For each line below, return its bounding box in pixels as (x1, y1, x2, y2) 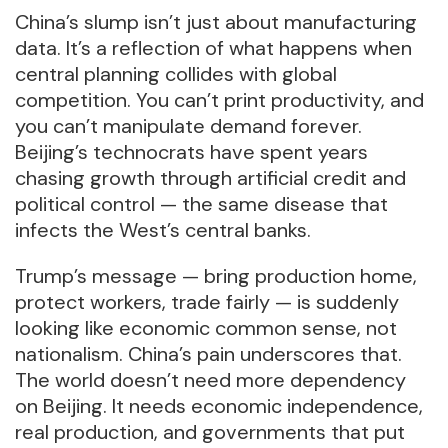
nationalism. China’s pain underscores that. (15, 341, 402, 368)
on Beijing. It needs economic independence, (15, 393, 423, 420)
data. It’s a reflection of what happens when (15, 35, 412, 62)
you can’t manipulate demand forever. (15, 113, 362, 140)
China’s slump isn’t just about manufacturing (15, 9, 417, 36)
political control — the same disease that (15, 191, 388, 218)
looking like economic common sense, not (15, 315, 397, 342)
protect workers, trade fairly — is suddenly (15, 289, 399, 316)
